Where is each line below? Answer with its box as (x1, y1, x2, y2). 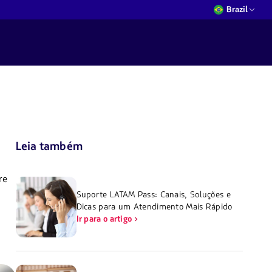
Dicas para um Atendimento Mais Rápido (76, 201, 233, 213)
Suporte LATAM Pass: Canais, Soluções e (76, 189, 231, 201)
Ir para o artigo (76, 213, 132, 225)
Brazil (226, 4, 248, 15)
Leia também (15, 138, 83, 155)
